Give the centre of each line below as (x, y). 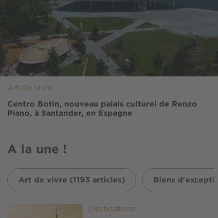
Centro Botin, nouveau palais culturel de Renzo (102, 104)
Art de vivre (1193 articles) (72, 180)
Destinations (112, 209)
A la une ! (37, 149)
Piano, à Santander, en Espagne (70, 113)
